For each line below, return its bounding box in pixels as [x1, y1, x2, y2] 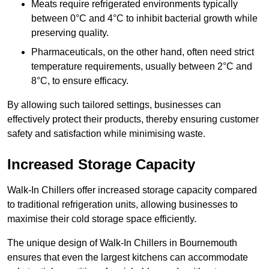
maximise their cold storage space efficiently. [7, 214, 196, 225]
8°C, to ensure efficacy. [31, 76, 128, 86]
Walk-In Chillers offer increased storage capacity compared [7, 185, 257, 196]
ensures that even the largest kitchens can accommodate [7, 252, 248, 263]
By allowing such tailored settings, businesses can [7, 100, 221, 110]
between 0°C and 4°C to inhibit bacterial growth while [31, 13, 258, 24]
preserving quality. [31, 28, 109, 38]
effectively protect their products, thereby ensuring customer [7, 114, 259, 125]
